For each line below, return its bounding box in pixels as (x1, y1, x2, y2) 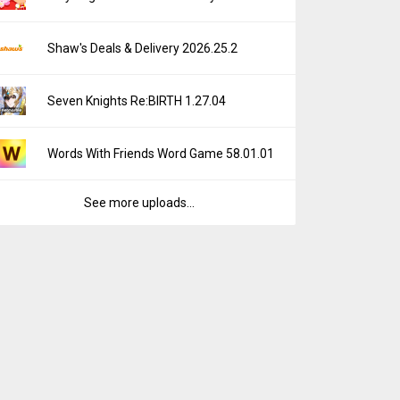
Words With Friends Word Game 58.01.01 (47, 146, 274, 161)
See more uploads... (84, 196, 195, 210)
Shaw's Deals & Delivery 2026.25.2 (47, 41, 237, 55)
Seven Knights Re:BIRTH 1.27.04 (47, 94, 226, 108)
